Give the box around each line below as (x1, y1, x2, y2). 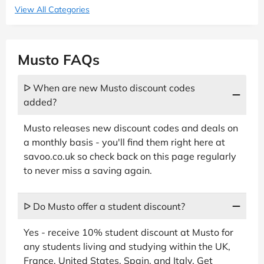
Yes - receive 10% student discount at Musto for (24, 226, 233, 238)
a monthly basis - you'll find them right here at (24, 136, 225, 148)
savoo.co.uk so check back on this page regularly (24, 150, 236, 162)
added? (24, 95, 57, 108)
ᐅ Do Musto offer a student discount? (24, 200, 185, 212)
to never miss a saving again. (24, 164, 152, 176)
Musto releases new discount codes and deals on (24, 121, 238, 134)
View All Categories (15, 4, 90, 15)
